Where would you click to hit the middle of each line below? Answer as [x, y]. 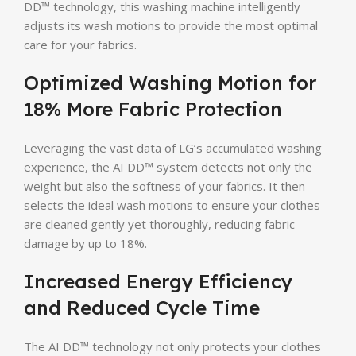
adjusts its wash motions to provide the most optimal [171, 25]
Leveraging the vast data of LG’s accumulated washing [173, 147]
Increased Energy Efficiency [158, 281]
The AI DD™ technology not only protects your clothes [172, 346]
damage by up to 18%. [85, 243]
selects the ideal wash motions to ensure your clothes [172, 205]
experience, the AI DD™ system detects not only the [168, 166]
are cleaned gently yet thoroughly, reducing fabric [159, 224]
